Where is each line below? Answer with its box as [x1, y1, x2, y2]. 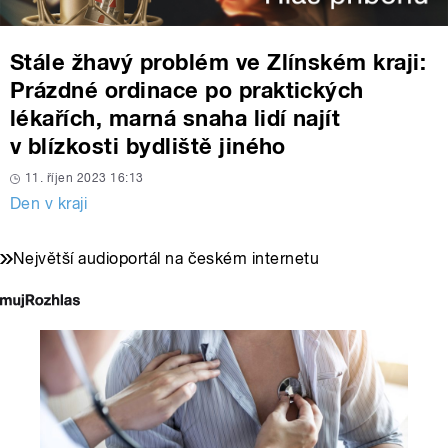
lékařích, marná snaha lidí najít [10, 105, 341, 132]
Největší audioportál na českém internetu [13, 249, 320, 269]
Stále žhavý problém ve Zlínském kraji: [10, 49, 427, 76]
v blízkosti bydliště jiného [10, 133, 286, 160]
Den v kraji [10, 194, 88, 214]
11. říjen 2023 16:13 [25, 171, 144, 186]
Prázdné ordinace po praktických [10, 77, 364, 104]
